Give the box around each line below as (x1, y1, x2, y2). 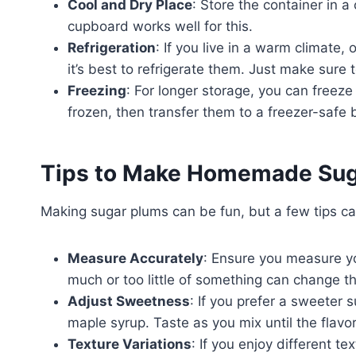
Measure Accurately (68, 250, 203, 266)
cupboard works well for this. (68, 17, 253, 34)
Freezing (68, 82, 126, 99)
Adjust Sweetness (68, 292, 190, 309)
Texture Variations (68, 335, 192, 352)
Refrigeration (68, 39, 156, 56)
